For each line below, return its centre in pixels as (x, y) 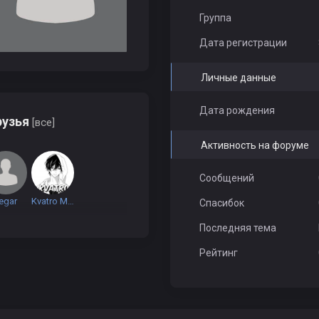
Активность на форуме (255, 145)
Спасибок (222, 203)
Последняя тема (238, 228)
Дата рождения (237, 110)
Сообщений (227, 178)
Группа (216, 18)
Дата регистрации (244, 43)
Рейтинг (219, 253)
